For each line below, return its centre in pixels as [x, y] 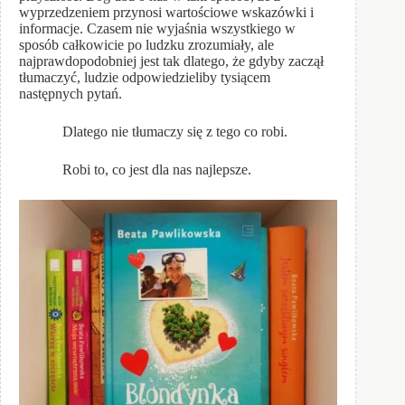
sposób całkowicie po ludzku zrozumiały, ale [146, 45]
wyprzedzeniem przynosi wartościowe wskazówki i [166, 13]
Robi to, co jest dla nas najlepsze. [135, 170]
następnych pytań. [71, 94]
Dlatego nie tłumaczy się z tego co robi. [153, 132]
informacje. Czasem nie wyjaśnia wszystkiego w [157, 29]
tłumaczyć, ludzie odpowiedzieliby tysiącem [145, 78]
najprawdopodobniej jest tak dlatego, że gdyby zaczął [171, 61]
